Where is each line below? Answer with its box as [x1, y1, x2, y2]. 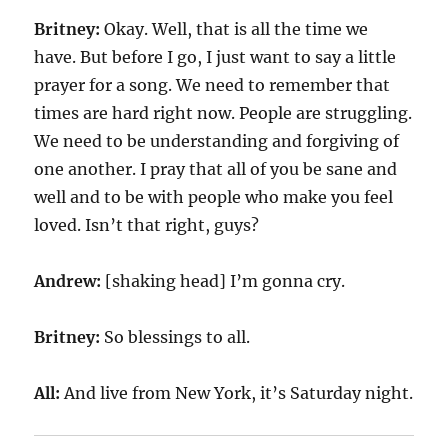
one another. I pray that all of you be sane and [34, 159, 398, 179]
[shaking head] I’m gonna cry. [101, 271, 346, 291]
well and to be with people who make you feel [34, 187, 394, 207]
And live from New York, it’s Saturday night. [64, 383, 414, 403]
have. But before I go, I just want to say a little [34, 47, 397, 67]
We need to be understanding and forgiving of [34, 131, 400, 151]
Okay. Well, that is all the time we [100, 19, 369, 39]
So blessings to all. [100, 327, 251, 347]
